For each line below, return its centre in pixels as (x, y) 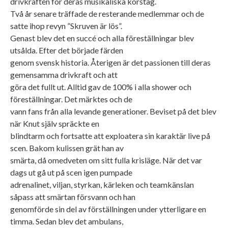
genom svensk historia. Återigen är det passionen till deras (110, 62)
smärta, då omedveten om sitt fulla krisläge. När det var (106, 160)
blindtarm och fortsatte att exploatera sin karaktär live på (110, 135)
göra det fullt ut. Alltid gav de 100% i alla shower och (101, 87)
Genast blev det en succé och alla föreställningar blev (102, 38)
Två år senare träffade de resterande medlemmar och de (107, 13)
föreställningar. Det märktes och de (71, 99)
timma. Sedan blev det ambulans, (67, 221)
